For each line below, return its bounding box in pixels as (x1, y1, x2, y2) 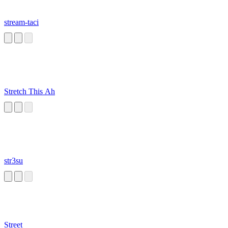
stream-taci (4, 18, 39, 27)
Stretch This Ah (4, 87, 55, 96)
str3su (4, 156, 23, 165)
